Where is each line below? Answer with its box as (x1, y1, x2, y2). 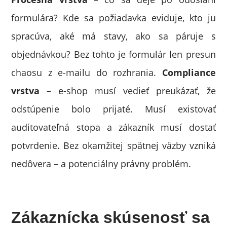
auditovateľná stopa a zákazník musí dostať (11, 121, 216, 133)
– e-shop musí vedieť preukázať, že (40, 85, 216, 97)
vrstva (11, 85, 40, 97)
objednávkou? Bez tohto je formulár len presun (11, 48, 216, 60)
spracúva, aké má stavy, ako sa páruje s (11, 30, 216, 42)
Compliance (162, 66, 216, 79)
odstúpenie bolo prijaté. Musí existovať (11, 103, 216, 115)
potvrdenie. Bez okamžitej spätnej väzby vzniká (11, 139, 216, 152)
